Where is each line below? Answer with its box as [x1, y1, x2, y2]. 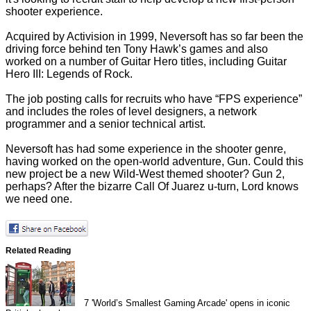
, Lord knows [236, 180, 299, 193]
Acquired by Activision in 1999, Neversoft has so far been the [6, 31, 303, 43]
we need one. [6, 193, 72, 205]
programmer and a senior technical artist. [6, 118, 205, 131]
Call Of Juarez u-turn [135, 180, 236, 193]
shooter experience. [6, 6, 103, 18]
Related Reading [6, 245, 71, 255]
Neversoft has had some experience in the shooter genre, [6, 143, 286, 155]
